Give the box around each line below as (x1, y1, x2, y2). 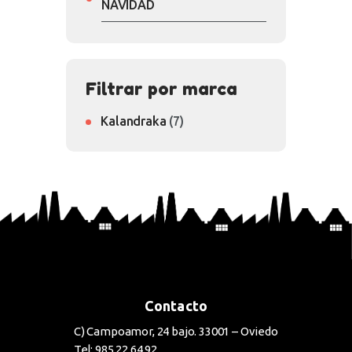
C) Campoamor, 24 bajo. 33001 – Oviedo (74, 324, 278, 339)
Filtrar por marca (86, 79, 237, 100)
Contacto (144, 298, 208, 314)
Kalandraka (101, 113, 167, 128)
